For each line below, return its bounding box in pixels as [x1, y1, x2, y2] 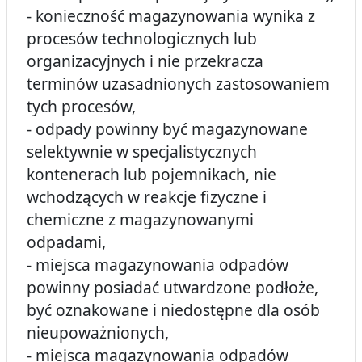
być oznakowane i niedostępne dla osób [27, 299, 320, 322]
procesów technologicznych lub [27, 27, 257, 50]
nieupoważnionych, [27, 322, 169, 344]
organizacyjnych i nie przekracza [27, 50, 263, 73]
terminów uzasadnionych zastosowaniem [27, 73, 330, 95]
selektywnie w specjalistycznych [27, 141, 257, 163]
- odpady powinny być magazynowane [27, 118, 308, 141]
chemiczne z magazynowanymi [27, 208, 254, 231]
